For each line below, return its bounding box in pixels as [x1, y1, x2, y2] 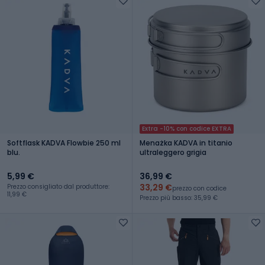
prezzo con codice [172, 183, 227, 193]
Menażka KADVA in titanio [140, 137, 232, 148]
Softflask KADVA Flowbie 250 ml [7, 137, 121, 148]
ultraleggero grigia [140, 147, 206, 157]
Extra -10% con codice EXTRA [142, 124, 231, 133]
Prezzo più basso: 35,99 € [140, 193, 218, 202]
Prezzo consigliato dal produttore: [7, 182, 109, 191]
